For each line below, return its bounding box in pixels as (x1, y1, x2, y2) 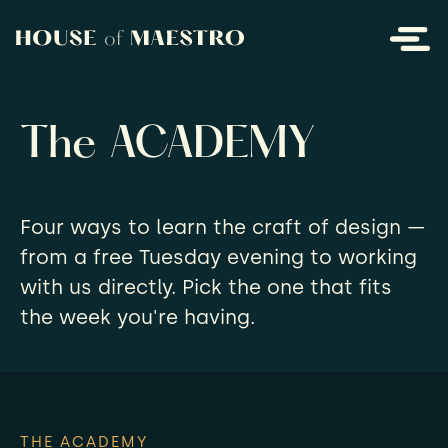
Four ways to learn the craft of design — (20, 215, 425, 239)
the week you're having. (20, 305, 255, 329)
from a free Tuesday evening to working (20, 245, 417, 269)
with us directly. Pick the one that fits (20, 275, 392, 299)
